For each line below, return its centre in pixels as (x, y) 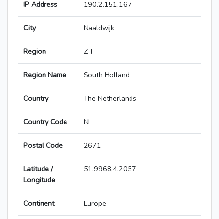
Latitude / (38, 169)
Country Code (45, 122)
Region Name (45, 75)
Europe (95, 204)
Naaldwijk (99, 28)
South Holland (107, 75)
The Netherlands (110, 99)
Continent (39, 204)
